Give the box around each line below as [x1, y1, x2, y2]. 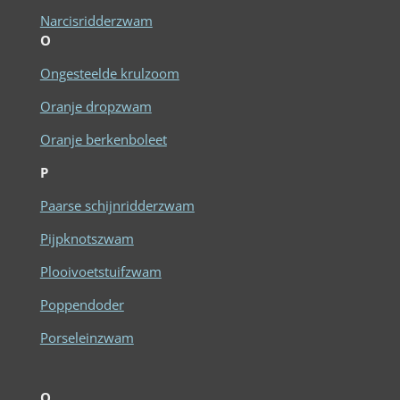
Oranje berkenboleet [39, 129, 167, 148]
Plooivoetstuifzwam [39, 262, 162, 280]
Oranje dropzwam [39, 96, 152, 115]
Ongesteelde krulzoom [39, 63, 179, 82]
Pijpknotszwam [39, 229, 134, 247]
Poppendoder [39, 295, 124, 313]
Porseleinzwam [39, 328, 134, 346]
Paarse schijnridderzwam [39, 196, 195, 214]
